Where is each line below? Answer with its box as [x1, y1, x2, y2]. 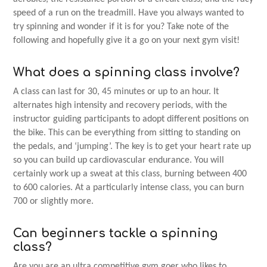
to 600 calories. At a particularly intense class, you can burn [13, 182, 244, 193]
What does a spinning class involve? [13, 65, 240, 79]
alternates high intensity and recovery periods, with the [13, 100, 228, 110]
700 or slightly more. [13, 196, 94, 206]
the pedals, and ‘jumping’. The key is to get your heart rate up [13, 141, 252, 151]
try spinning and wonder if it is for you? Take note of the [13, 21, 229, 32]
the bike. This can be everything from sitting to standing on [13, 128, 241, 138]
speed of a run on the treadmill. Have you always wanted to [13, 8, 244, 18]
